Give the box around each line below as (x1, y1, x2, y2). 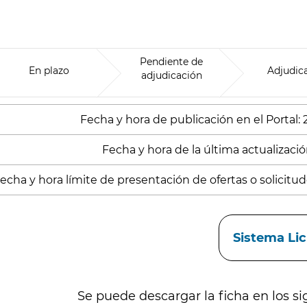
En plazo (29, 64, 70, 77)
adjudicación (140, 69, 202, 82)
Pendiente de (140, 56, 204, 68)
